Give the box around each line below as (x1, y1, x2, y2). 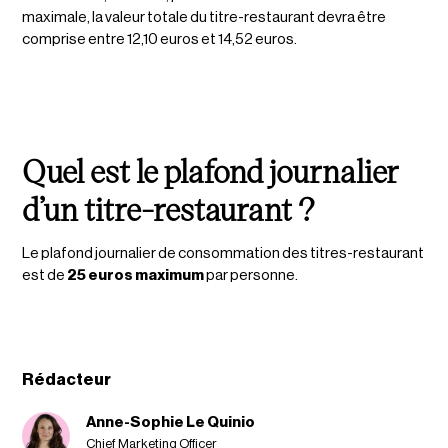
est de (22, 267, 68, 283)
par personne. (204, 267, 299, 283)
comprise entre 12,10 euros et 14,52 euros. (22, 31, 298, 47)
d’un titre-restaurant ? (22, 186, 316, 229)
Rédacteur (22, 370, 112, 388)
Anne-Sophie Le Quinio (86, 414, 256, 430)
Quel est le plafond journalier (22, 148, 400, 191)
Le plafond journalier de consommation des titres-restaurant (22, 245, 425, 261)
